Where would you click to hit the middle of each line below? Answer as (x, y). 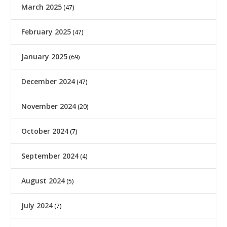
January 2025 (45, 57)
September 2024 (50, 156)
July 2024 (37, 206)
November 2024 (49, 106)
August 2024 (43, 181)
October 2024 (45, 131)
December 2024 (48, 82)
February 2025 (46, 32)
